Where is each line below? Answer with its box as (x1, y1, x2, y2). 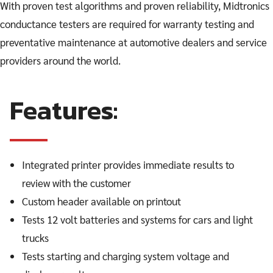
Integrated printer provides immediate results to (22, 158, 235, 171)
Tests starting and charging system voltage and (22, 249, 230, 263)
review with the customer (22, 176, 132, 190)
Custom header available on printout (22, 194, 182, 208)
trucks (22, 231, 49, 244)
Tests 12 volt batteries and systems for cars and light (22, 213, 253, 226)
